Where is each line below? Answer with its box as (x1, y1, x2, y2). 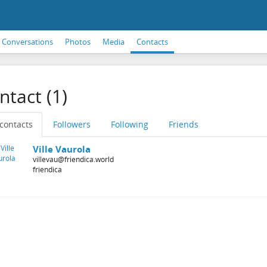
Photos (65, 36, 91, 47)
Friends (168, 119, 198, 130)
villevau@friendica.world (32, 154, 114, 164)
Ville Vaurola (32, 143, 91, 155)
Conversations (2, 36, 53, 47)
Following (110, 119, 148, 130)
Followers (52, 119, 91, 130)
